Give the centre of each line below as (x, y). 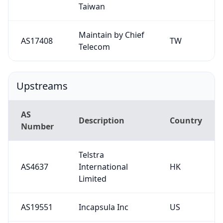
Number (37, 126)
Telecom (94, 47)
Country (186, 120)
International (103, 167)
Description (101, 120)
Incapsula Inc (103, 207)
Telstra (91, 155)
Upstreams (42, 86)
